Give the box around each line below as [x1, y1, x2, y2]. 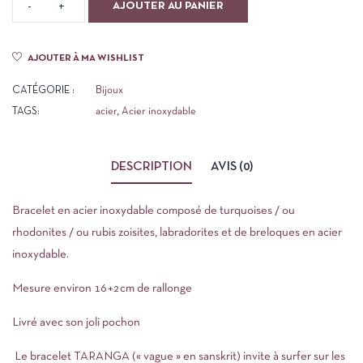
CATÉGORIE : [12, 86, 75, 96]
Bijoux [96, 86, 123, 96]
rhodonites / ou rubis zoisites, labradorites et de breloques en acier [12, 227, 342, 238]
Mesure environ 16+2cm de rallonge [12, 283, 192, 294]
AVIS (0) [210, 161, 253, 173]
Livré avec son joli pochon [12, 317, 140, 328]
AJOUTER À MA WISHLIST [28, 54, 144, 62]
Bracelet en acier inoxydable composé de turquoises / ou [12, 205, 295, 216]
